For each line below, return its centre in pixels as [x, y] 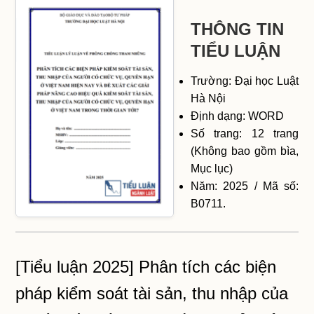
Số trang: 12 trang [245, 134]
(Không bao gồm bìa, [245, 151]
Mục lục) [212, 169]
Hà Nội [209, 99]
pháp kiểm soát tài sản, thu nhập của [152, 294]
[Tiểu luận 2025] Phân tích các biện [146, 267]
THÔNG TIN [238, 29]
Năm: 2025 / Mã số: [245, 186]
